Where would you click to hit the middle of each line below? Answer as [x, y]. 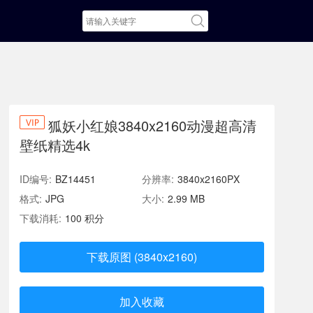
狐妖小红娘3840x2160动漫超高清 [152, 125]
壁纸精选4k [55, 145]
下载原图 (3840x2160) [142, 257]
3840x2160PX [209, 179]
